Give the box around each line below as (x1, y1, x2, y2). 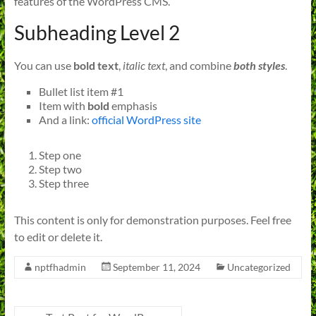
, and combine (164, 59, 233, 73)
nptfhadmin (34, 261, 86, 274)
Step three (38, 176, 89, 190)
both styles (233, 59, 285, 73)
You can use (13, 59, 73, 73)
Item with (38, 99, 87, 113)
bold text (73, 59, 119, 73)
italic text (122, 59, 165, 73)
